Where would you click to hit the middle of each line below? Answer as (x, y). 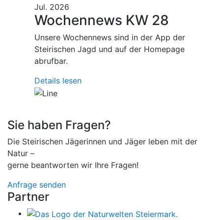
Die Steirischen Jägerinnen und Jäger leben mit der (102, 141)
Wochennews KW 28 (102, 20)
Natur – (21, 153)
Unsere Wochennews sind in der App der (110, 38)
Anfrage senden (37, 184)
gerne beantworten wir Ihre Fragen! (73, 165)
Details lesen (58, 81)
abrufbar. (51, 61)
